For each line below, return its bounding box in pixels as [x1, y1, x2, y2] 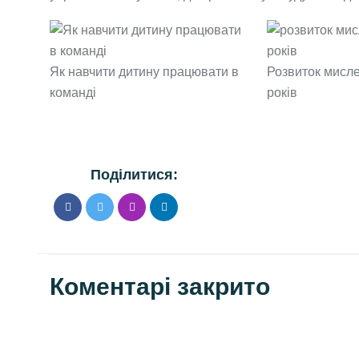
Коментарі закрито [50, 273, 270, 301]
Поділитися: [91, 167, 178, 184]
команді [50, 85, 96, 99]
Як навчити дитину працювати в [50, 64, 239, 79]
